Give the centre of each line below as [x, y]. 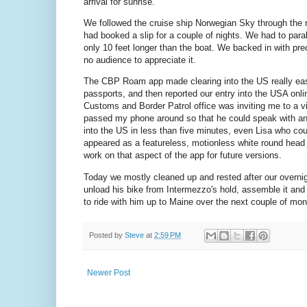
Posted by [107, 235]
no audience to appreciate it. [140, 60]
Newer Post [109, 273]
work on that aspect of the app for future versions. [183, 156]
